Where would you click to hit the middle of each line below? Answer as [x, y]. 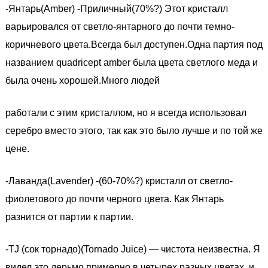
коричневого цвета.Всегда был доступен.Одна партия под [134, 45]
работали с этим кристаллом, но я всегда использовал [126, 113]
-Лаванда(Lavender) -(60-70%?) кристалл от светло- [119, 181]
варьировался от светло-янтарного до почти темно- [120, 27]
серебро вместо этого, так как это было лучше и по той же [134, 131]
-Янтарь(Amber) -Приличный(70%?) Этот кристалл [117, 9]
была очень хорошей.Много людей [83, 80]
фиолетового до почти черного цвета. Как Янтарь [115, 199]
